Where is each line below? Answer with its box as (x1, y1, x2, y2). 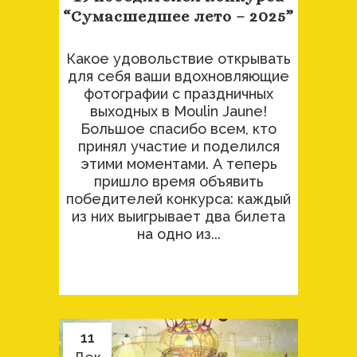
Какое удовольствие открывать (66, 49, 291, 67)
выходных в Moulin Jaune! (90, 102, 267, 120)
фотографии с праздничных (84, 84, 273, 102)
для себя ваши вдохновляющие (68, 67, 289, 84)
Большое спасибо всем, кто (80, 120, 277, 137)
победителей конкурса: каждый (66, 190, 291, 207)
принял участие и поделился (77, 137, 280, 155)
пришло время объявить (93, 172, 264, 190)
